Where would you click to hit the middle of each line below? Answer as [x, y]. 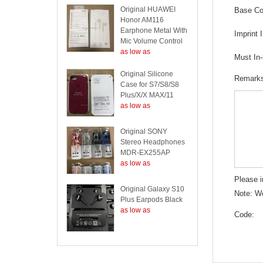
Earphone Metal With [154, 31]
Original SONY [144, 131]
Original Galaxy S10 [152, 189]
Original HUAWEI [148, 9]
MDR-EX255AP [145, 153]
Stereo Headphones [153, 142]
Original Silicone [147, 74]
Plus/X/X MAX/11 [147, 95]
